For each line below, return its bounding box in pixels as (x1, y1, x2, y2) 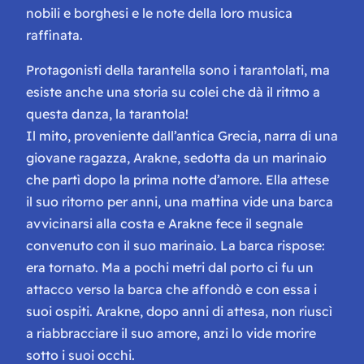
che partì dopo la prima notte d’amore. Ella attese (26, 171, 329, 188)
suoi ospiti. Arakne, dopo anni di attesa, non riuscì (26, 302, 332, 319)
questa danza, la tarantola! (26, 105, 188, 122)
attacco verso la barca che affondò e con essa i (26, 280, 317, 297)
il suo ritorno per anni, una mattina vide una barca (26, 193, 333, 210)
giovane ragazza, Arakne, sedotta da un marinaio (26, 149, 327, 166)
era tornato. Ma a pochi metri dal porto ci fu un (26, 258, 314, 275)
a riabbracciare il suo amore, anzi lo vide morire (26, 324, 316, 341)
